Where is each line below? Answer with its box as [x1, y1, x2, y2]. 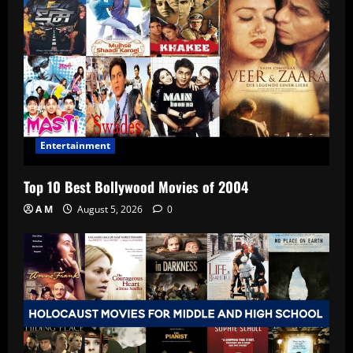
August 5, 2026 [75, 203, 145, 217]
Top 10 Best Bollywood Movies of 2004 [24, 176, 248, 198]
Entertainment [40, 139, 111, 153]
